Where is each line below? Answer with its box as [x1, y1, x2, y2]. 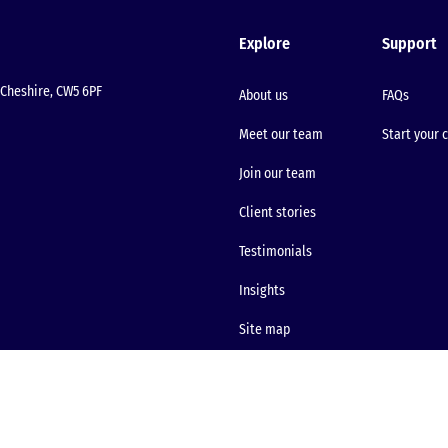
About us [239, 87, 288, 105]
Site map [239, 321, 290, 339]
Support [381, 34, 437, 54]
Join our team [239, 165, 316, 183]
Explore [239, 34, 290, 54]
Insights [239, 282, 285, 300]
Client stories [239, 204, 316, 222]
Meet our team [239, 126, 323, 144]
